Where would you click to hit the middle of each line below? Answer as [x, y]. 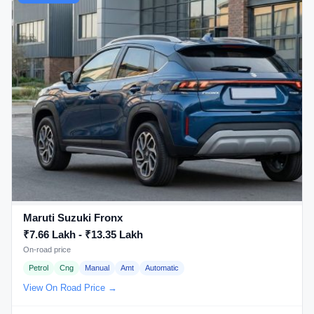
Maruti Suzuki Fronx [73, 218]
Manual [97, 268]
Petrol [39, 268]
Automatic [162, 268]
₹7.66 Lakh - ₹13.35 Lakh [83, 235]
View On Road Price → [70, 287]
